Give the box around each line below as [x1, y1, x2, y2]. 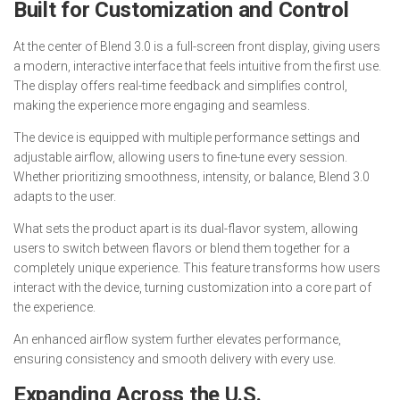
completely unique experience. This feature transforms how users [13, 261, 380, 276]
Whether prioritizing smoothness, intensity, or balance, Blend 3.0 [13, 170, 370, 185]
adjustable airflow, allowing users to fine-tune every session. [13, 150, 347, 165]
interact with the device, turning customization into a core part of [13, 280, 371, 296]
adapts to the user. [13, 189, 116, 204]
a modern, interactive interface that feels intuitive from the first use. [13, 59, 381, 74]
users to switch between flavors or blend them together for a [13, 241, 350, 256]
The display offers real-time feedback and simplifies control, [13, 79, 347, 94]
